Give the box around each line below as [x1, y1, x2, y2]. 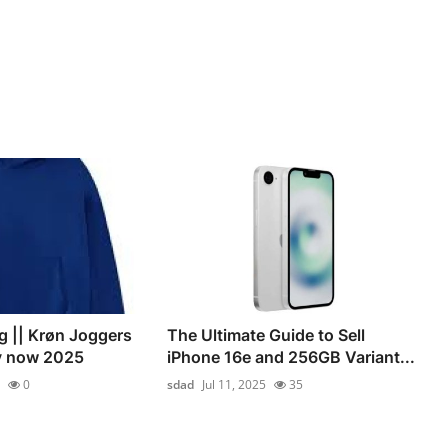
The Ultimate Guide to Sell [167, 325, 366, 346]
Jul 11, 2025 [202, 376, 267, 394]
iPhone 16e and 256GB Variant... [167, 347, 416, 368]
